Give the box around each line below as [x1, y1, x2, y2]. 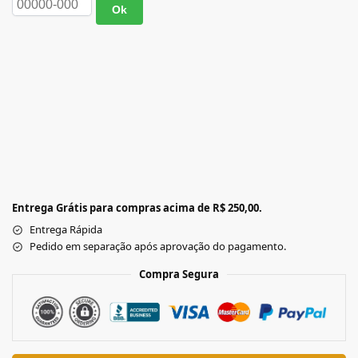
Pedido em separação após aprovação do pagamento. [30, 239, 286, 254]
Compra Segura [139, 267, 219, 282]
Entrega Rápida [30, 222, 102, 237]
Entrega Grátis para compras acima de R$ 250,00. [12, 201, 262, 216]
